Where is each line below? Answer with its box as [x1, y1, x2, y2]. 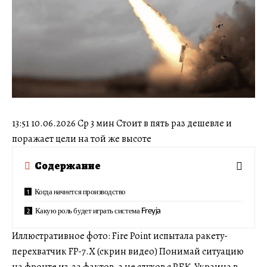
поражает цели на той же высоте [12, 132, 151, 145]
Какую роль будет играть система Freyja [35, 205, 161, 215]
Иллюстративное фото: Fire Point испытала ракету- [12, 229, 228, 243]
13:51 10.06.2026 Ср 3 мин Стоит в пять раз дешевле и [12, 116, 232, 130]
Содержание [35, 159, 101, 173]
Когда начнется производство [34, 186, 126, 196]
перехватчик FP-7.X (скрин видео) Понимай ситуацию [12, 244, 244, 258]
